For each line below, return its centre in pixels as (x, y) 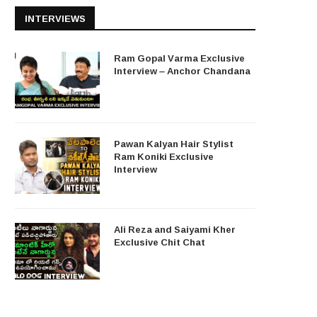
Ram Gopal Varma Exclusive (179, 58)
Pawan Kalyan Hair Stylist (174, 143)
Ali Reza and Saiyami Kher (175, 229)
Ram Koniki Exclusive (164, 156)
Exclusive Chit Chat (160, 242)
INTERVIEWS (55, 18)
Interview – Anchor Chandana (182, 70)
